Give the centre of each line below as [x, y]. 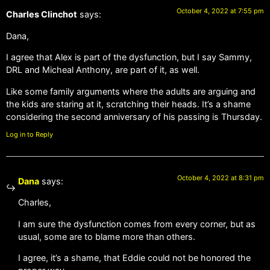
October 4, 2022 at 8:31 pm [221, 177]
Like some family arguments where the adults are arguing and [131, 91]
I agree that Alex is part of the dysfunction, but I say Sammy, [129, 57]
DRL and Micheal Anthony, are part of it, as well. [103, 70]
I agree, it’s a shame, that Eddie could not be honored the [134, 258]
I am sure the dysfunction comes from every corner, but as [137, 224]
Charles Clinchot [42, 14]
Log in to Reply [30, 134]
